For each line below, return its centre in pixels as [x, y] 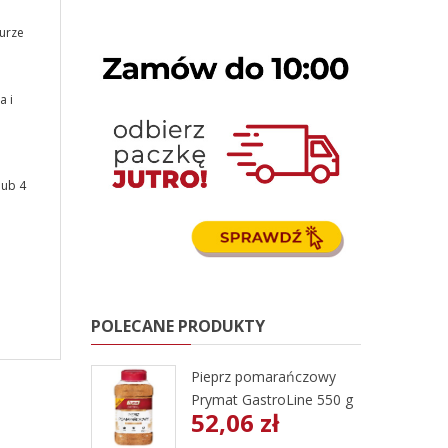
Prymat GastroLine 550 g [272, 399]
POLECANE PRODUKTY [178, 326]
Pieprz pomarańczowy [263, 376]
